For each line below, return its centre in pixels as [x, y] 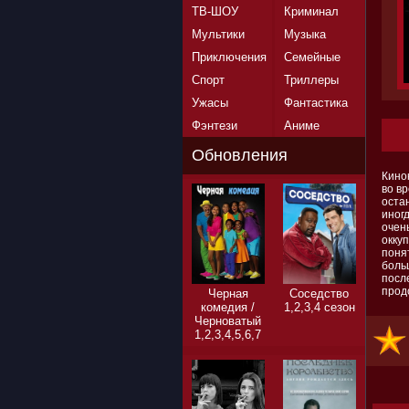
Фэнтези [214, 126]
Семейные [312, 57]
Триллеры [311, 80]
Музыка [304, 34]
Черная [228, 294]
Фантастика [315, 103]
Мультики [218, 34]
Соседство [319, 294]
